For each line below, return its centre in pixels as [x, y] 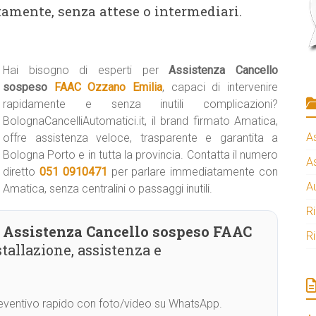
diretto [21, 172]
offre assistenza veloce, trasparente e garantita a [140, 138]
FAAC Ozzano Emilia [108, 87]
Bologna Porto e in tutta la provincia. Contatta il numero [140, 155]
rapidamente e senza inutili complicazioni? [140, 104]
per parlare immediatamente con [193, 172]
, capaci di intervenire [220, 87]
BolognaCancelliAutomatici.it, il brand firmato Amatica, [140, 121]
